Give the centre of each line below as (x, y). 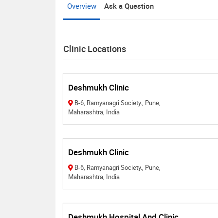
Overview (82, 6)
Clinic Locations (95, 49)
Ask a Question (129, 6)
